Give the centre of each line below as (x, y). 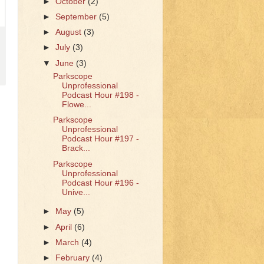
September (77, 17)
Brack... (76, 148)
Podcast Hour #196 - (100, 183)
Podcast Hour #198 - (100, 95)
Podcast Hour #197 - (100, 139)
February (74, 258)
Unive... (76, 192)
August (70, 32)
